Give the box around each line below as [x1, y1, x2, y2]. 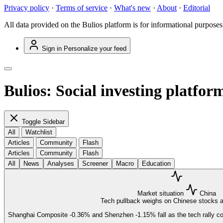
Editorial [183, 3, 210, 12]
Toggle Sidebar [22, 118, 65, 126]
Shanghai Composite [8, 211, 70, 219]
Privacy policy [4, 3, 49, 12]
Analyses [47, 160, 74, 168]
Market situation [137, 190, 184, 198]
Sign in [42, 45, 62, 53]
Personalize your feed [64, 45, 126, 53]
